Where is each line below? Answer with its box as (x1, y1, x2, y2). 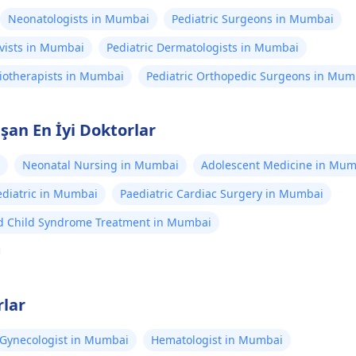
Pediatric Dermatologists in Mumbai (106, 40, 299, 55)
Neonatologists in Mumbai (8, 11, 149, 26)
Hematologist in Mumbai (151, 332, 283, 347)
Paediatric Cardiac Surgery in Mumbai (120, 186, 323, 201)
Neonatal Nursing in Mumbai (22, 157, 179, 172)
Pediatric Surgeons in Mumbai (172, 11, 334, 26)
